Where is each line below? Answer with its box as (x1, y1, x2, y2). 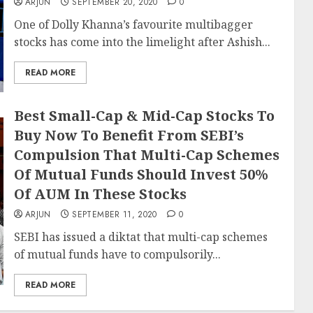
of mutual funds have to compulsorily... (13, 247, 221, 262)
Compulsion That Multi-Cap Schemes (13, 145, 279, 164)
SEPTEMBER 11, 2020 (72, 208, 157, 221)
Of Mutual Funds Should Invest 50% (13, 165, 268, 184)
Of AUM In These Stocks (13, 184, 187, 203)
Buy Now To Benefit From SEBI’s (13, 126, 244, 145)
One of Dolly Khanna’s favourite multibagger (13, 17, 253, 32)
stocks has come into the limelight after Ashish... (13, 34, 270, 50)
